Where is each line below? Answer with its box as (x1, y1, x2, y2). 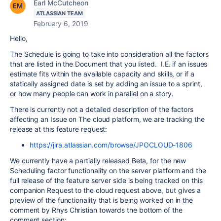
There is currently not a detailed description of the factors (10, 105, 193, 113)
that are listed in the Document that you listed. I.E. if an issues (10, 60, 208, 68)
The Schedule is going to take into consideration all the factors (10, 50, 209, 58)
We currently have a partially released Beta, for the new (10, 156, 186, 165)
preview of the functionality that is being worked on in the (10, 196, 193, 204)
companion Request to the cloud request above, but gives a (10, 186, 201, 194)
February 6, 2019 (34, 19, 88, 28)
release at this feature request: (10, 125, 108, 133)
